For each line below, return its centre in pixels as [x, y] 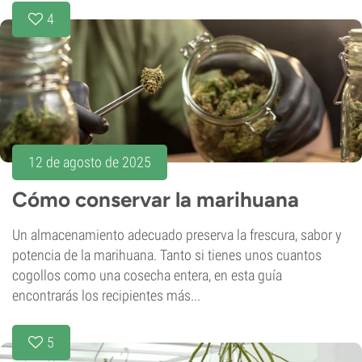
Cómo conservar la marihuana [156, 199]
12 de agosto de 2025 [90, 162]
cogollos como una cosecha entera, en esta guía [147, 275]
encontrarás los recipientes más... [106, 295]
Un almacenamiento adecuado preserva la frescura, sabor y [177, 234]
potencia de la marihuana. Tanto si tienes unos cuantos [167, 255]
